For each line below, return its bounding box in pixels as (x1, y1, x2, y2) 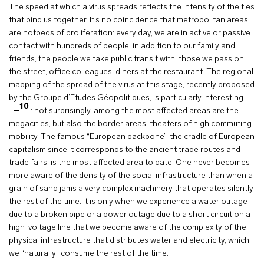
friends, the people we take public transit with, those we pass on (9, 55, 244, 64)
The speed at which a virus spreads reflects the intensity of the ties (9, 3, 255, 12)
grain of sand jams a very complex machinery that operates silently (9, 184, 253, 193)
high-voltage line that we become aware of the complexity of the (9, 223, 246, 232)
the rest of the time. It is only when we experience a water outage (9, 197, 247, 206)
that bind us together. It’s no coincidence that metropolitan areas (9, 16, 248, 25)
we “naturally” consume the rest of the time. (9, 249, 169, 258)
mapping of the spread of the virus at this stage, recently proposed (9, 81, 255, 90)
